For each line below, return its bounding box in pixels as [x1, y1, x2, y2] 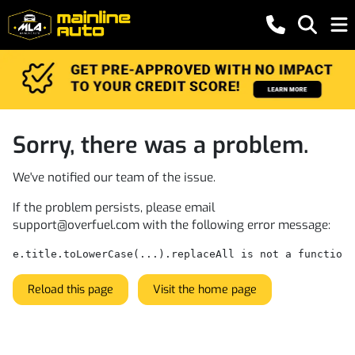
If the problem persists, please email [13, 199, 215, 216]
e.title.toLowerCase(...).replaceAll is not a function [13, 247, 349, 260]
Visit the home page [153, 281, 257, 297]
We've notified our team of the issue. [13, 169, 216, 185]
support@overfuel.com [13, 216, 139, 233]
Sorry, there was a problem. [13, 129, 308, 160]
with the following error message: [139, 216, 330, 233]
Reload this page [28, 281, 113, 297]
